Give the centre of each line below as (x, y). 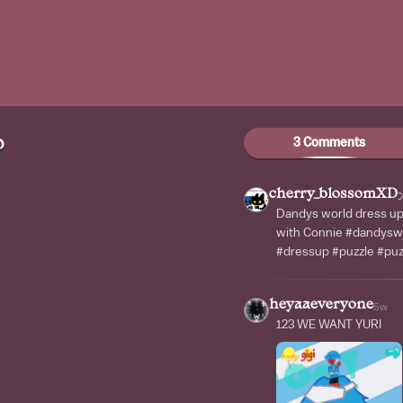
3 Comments (329, 143)
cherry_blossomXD (333, 195)
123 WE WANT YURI (329, 325)
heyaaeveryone (321, 305)
